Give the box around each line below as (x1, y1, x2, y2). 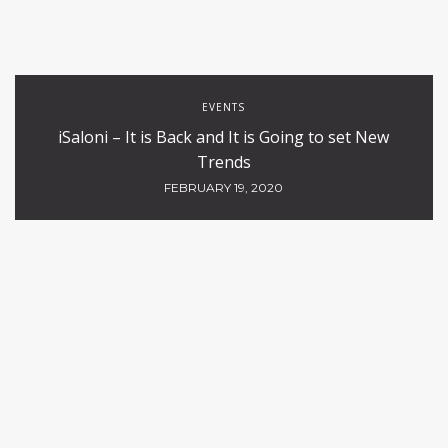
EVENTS (202, 100, 246, 114)
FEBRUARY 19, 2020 (164, 180, 284, 195)
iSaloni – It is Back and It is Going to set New (58, 126, 390, 148)
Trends (197, 151, 251, 173)
